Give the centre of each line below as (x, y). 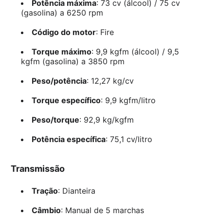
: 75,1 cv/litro (129, 139)
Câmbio (46, 210)
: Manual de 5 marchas (102, 210)
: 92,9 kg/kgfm (106, 119)
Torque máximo (61, 51)
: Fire (105, 32)
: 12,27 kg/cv (110, 81)
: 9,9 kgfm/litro (128, 100)
